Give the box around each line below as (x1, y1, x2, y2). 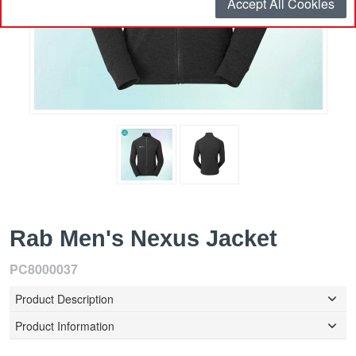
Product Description (15, 291, 114, 308)
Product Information (15, 318, 114, 335)
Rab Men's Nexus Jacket (10, 226, 277, 252)
